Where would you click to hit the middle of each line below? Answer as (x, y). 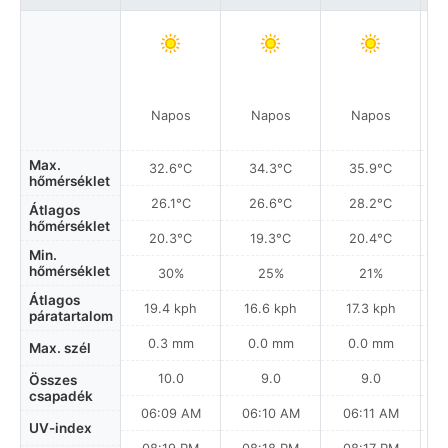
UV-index (60, 428)
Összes (53, 380)
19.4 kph (170, 308)
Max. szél (60, 348)
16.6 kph (270, 308)
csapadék (61, 396)
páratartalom (71, 316)
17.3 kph (370, 308)
